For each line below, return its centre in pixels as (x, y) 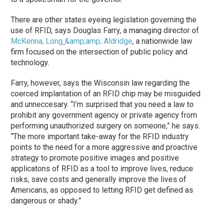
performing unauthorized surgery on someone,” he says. (106, 126)
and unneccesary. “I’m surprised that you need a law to (102, 104)
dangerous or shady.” (46, 200)
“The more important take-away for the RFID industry (100, 136)
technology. (30, 62)
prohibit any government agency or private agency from (104, 115)
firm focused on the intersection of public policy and (99, 52)
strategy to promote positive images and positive (95, 158)
